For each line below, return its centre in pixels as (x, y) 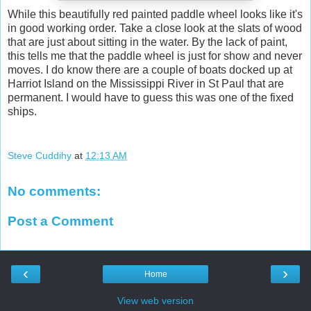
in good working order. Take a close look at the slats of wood (155, 28)
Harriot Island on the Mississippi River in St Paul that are (146, 84)
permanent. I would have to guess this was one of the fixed (151, 98)
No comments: (54, 191)
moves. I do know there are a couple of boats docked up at (150, 70)
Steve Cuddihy (40, 155)
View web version (155, 300)
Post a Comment (60, 221)
